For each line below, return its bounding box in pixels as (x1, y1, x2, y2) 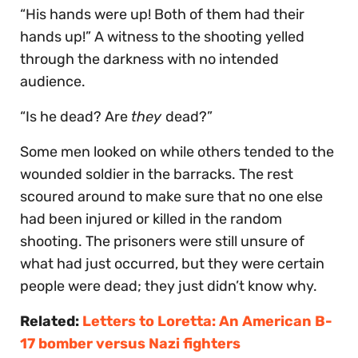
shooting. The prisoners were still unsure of (20, 232, 304, 250)
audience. (20, 72, 86, 90)
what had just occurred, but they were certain (20, 254, 324, 272)
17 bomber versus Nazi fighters (20, 334, 241, 352)
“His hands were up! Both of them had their (20, 5, 304, 23)
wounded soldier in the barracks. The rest (20, 165, 293, 183)
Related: (20, 312, 82, 330)
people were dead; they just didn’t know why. (20, 276, 317, 295)
